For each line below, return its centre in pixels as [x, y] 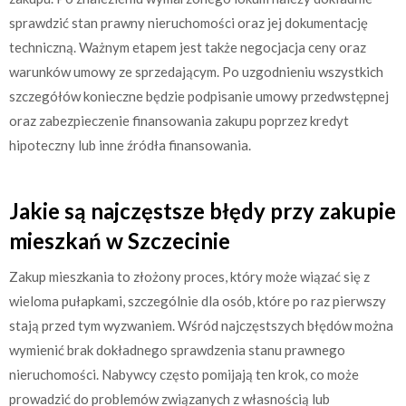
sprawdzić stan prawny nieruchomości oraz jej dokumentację [188, 22]
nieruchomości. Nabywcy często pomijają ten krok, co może [184, 375]
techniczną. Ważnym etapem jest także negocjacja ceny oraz [188, 47]
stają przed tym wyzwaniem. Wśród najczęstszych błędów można [201, 326]
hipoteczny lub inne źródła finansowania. [130, 145]
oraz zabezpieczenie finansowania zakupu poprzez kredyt [179, 120]
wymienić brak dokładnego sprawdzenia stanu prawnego [177, 350]
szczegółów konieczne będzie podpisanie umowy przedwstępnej [199, 96]
